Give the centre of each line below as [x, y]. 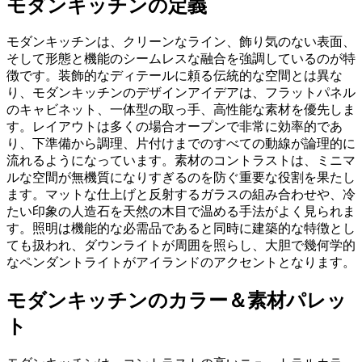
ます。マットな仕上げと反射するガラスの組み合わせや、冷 [181, 195]
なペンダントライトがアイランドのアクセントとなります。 [181, 263]
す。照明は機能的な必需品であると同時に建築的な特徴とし [181, 229]
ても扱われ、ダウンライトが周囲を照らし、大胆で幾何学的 [181, 246]
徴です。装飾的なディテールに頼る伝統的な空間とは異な [175, 76]
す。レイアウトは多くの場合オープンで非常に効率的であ [175, 127]
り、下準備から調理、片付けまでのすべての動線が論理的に [181, 144]
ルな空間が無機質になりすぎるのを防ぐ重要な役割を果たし [181, 178]
